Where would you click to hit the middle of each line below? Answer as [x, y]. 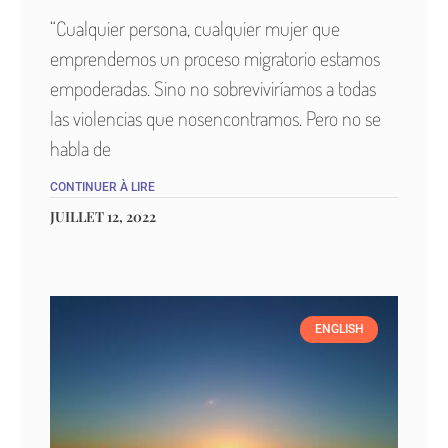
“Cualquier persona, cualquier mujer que [195, 28]
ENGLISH [339, 329]
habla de [80, 148]
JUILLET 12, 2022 [103, 217]
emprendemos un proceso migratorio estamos [215, 58]
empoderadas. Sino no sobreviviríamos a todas [213, 88]
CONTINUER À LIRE [102, 187]
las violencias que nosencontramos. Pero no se [215, 118]
